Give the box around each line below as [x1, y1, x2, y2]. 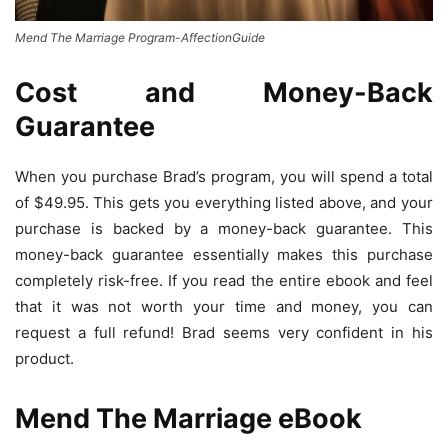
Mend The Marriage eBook [15, 401, 362, 435]
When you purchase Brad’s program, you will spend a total [15, 166, 433, 186]
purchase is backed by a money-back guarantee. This [15, 218, 433, 238]
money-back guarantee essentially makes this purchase [15, 244, 433, 264]
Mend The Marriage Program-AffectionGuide [15, 29, 265, 45]
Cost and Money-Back [15, 75, 433, 109]
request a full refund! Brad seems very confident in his [15, 322, 433, 342]
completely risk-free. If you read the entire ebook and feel [15, 270, 433, 290]
